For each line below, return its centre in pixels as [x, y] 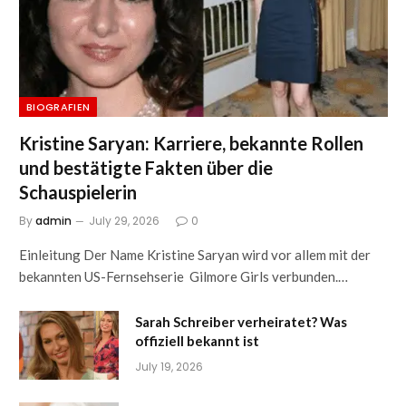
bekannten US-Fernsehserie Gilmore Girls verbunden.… [184, 277]
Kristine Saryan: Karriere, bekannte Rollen [191, 144]
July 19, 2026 [169, 367]
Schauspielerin [78, 193]
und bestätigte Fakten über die [146, 168]
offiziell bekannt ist [197, 341]
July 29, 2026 [124, 221]
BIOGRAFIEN [58, 107]
